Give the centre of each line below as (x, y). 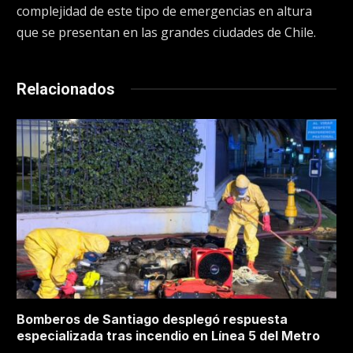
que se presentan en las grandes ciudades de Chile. (166, 32)
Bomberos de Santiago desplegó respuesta (152, 320)
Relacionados (66, 89)
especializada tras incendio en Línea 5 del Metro (168, 336)
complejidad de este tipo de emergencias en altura (164, 11)
